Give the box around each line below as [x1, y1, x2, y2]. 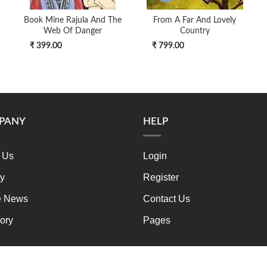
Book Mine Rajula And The [23, 15, 122, 25]
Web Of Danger [43, 26, 102, 36]
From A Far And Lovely [153, 15, 236, 25]
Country [179, 26, 210, 36]
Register [143, 172, 179, 182]
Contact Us [143, 193, 191, 204]
